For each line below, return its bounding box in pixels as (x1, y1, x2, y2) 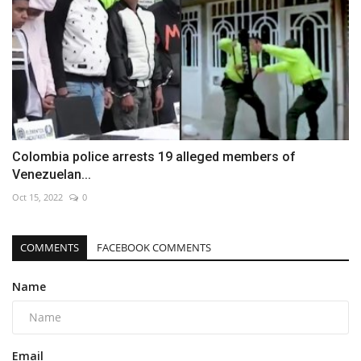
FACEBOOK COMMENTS (97, 239, 211, 255)
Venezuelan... (12, 166, 91, 182)
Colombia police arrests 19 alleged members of (12, 148, 296, 164)
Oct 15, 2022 (12, 190, 63, 203)
